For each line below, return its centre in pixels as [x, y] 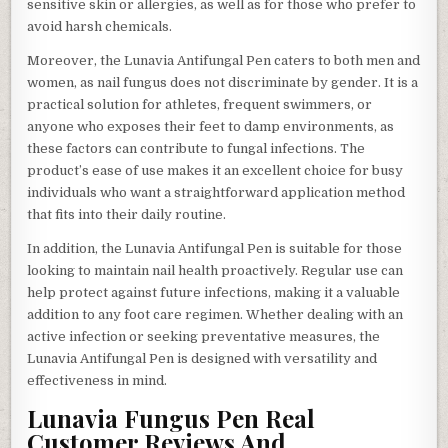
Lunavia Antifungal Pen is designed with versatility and [202, 358]
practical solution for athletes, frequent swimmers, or [200, 104]
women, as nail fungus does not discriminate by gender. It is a [223, 82]
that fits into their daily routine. [127, 214]
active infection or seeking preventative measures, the [204, 336]
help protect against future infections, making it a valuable [214, 292]
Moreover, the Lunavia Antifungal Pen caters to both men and [224, 60]
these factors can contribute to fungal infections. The [196, 148]
